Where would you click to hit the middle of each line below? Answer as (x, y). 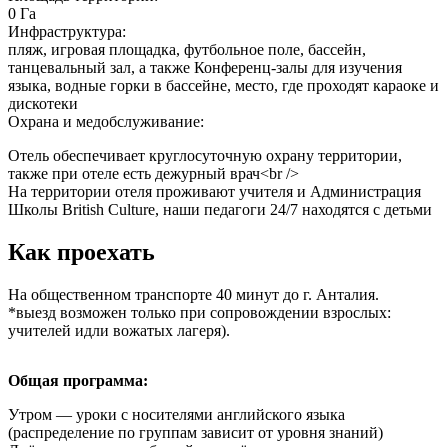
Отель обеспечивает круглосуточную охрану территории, (205, 155)
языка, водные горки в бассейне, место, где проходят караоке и (223, 85)
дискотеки (43, 103)
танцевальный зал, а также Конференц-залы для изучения (205, 67)
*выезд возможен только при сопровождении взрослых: (199, 312)
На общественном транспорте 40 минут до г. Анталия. (193, 294)
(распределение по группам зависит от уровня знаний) (195, 432)
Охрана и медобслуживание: (106, 121)
